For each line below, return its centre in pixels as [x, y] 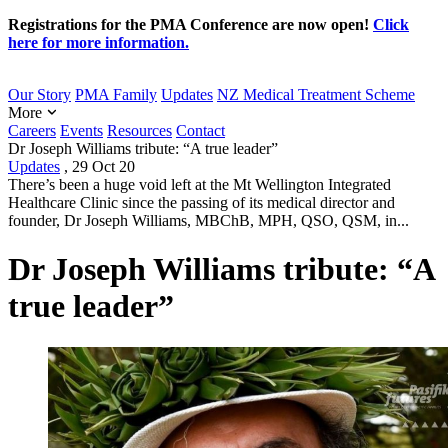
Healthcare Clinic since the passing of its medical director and [201, 202]
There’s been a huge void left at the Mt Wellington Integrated [199, 184]
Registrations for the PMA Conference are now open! [190, 24]
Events [81, 130]
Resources [139, 130]
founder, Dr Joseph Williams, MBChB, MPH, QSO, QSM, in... [208, 220]
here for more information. [98, 42]
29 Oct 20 [103, 166]
